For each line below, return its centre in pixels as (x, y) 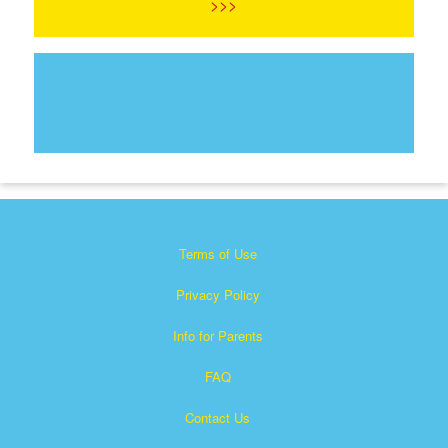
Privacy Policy (217, 294)
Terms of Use (217, 253)
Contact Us (217, 417)
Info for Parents (217, 335)
